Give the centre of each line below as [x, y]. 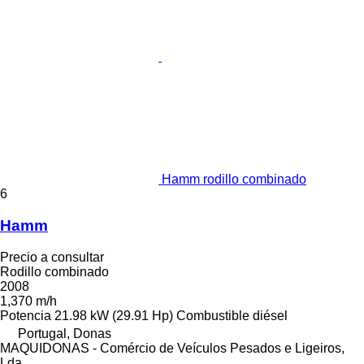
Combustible [213, 315]
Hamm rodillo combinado [234, 180]
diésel [270, 315]
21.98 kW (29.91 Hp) [114, 315]
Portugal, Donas [65, 333]
